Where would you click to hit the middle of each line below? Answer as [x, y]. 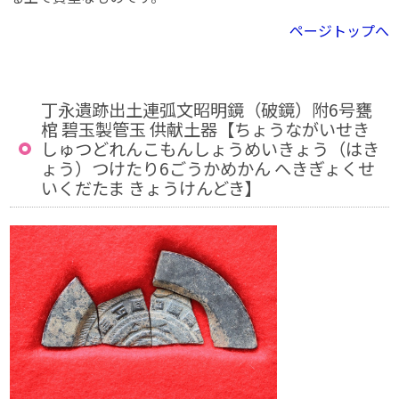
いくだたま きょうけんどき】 [152, 188]
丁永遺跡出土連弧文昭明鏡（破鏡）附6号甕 [207, 110]
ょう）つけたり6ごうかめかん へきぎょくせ [208, 169]
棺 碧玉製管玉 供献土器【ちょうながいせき [206, 130]
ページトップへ [339, 31]
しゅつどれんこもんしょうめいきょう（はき [211, 149]
